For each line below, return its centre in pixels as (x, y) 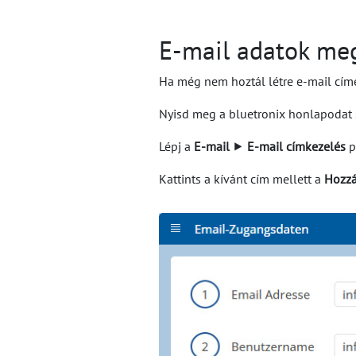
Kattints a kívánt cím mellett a (242, 179)
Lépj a (176, 146)
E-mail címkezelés (296, 146)
